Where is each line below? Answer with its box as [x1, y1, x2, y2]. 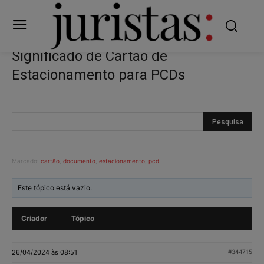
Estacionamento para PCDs [12, 66, 185, 83]
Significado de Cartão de [12, 47, 167, 64]
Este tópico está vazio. [18, 183, 93, 192]
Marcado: [12, 157, 41, 164]
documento [63, 157, 95, 164]
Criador [21, 213, 47, 223]
